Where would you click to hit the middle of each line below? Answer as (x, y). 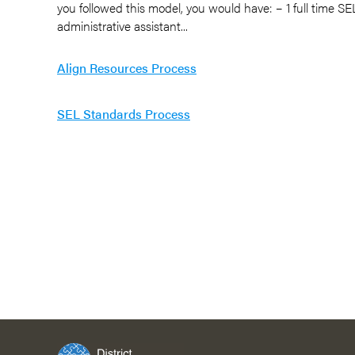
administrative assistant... (122, 26)
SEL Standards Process (124, 114)
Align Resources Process (127, 68)
